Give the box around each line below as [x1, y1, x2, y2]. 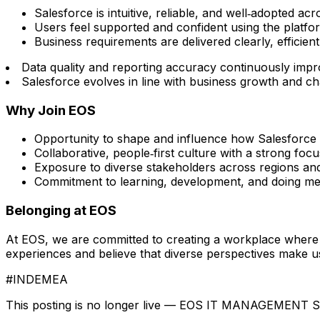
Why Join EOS [6, 101, 96, 119]
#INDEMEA [6, 271, 68, 286]
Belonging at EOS [6, 202, 116, 219]
